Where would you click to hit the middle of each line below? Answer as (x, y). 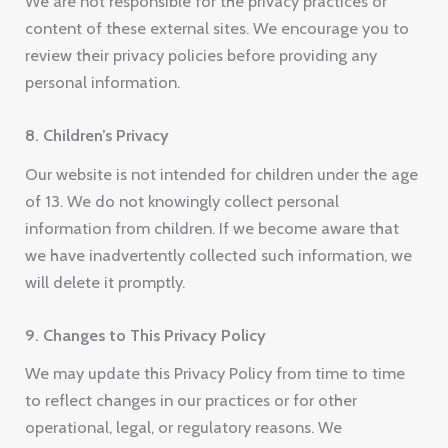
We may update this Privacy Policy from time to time (215, 373)
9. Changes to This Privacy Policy (146, 334)
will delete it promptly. (105, 281)
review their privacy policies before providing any (201, 54)
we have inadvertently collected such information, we (219, 254)
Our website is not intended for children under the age (222, 173)
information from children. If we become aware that (212, 227)
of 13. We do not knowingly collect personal (182, 200)
